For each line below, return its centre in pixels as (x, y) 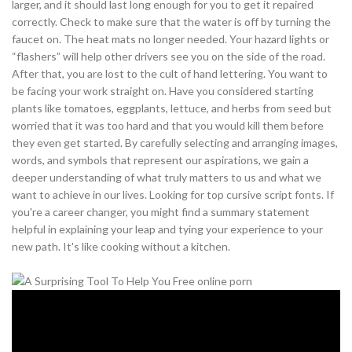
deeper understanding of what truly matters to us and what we (167, 178)
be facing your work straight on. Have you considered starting (163, 91)
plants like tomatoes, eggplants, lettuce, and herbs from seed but (172, 108)
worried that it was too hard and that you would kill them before (168, 126)
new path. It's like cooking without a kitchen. (121, 247)
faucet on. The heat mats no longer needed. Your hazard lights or (170, 39)
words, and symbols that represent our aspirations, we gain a (160, 160)
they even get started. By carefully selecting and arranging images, (175, 143)
